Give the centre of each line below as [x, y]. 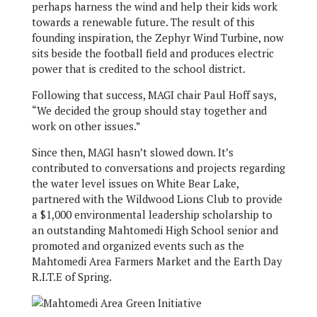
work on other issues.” [86, 126]
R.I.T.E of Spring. [71, 277]
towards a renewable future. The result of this [143, 22]
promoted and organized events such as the [138, 246]
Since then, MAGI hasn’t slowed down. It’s [132, 152]
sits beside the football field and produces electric [152, 53]
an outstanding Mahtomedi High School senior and [155, 230]
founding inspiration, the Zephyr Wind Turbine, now [157, 38]
